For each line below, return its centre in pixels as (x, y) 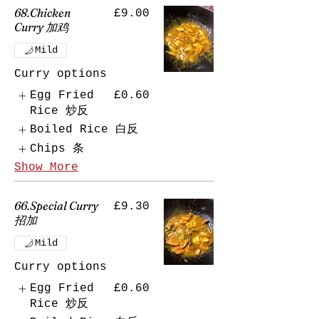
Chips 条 (57, 148)
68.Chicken (42, 13)
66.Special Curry (56, 206)
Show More (46, 168)
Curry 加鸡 (41, 27)
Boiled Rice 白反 (84, 130)
